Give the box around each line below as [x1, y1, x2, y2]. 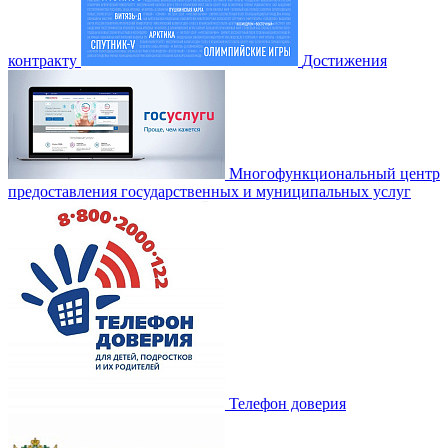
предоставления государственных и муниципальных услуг [8, 182, 411, 200]
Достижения [302, 51, 387, 69]
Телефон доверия [229, 394, 346, 412]
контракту [8, 51, 77, 69]
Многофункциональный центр [229, 164, 440, 182]
